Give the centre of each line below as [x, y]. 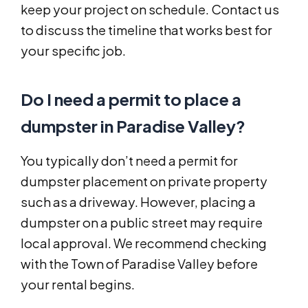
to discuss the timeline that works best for [146, 30]
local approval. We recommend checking [144, 243]
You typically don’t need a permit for [129, 161]
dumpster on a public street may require [142, 223]
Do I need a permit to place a [131, 99]
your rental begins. [78, 285]
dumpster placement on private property [144, 181]
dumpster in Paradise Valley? [133, 126]
